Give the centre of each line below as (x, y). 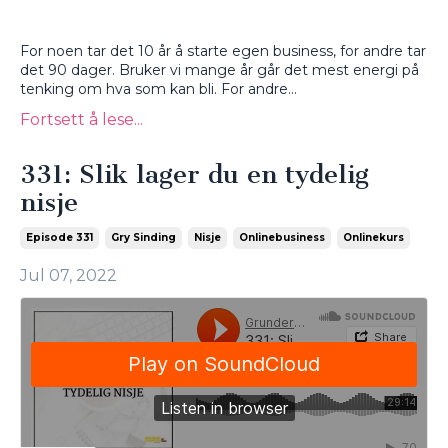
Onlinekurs (373, 238)
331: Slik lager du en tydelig (194, 175)
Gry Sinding (143, 238)
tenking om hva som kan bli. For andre (154, 89)
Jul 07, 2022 (68, 276)
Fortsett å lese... (81, 120)
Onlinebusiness (282, 238)
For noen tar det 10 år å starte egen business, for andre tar (223, 51)
